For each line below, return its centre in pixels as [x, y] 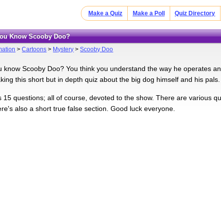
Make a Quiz [106, 13]
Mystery [63, 49]
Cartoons [34, 49]
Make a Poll [148, 13]
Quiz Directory [195, 13]
